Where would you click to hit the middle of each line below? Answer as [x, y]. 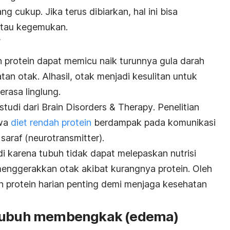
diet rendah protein [51, 123]
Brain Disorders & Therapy [97, 107]
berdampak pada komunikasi [154, 123]
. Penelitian [176, 107]
